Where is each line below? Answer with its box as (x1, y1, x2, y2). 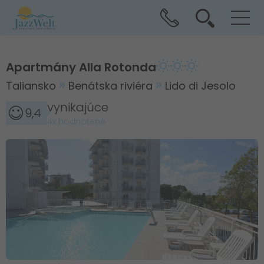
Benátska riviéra (68, 78, 156, 93)
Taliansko (6, 78, 59, 93)
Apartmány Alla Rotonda (6, 59, 156, 75)
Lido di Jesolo (165, 78, 236, 93)
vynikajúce (47, 99, 108, 115)
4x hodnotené (47, 115, 105, 127)
